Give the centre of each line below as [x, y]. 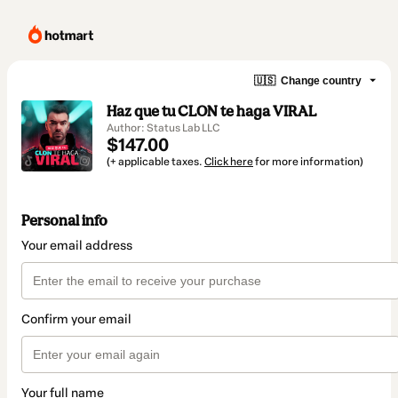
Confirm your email [76, 320]
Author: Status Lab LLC [163, 128]
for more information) [308, 162]
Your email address [77, 246]
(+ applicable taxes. [155, 162]
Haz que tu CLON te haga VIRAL [211, 111]
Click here [229, 162]
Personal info [64, 221]
